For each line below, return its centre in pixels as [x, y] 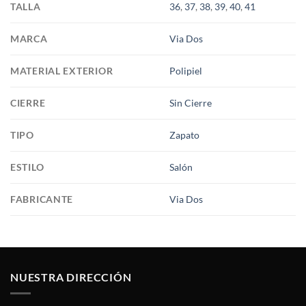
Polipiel [186, 70]
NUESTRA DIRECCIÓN [71, 277]
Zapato [185, 135]
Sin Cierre [191, 102]
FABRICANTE [42, 199]
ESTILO [27, 167]
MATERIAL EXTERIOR [62, 70]
